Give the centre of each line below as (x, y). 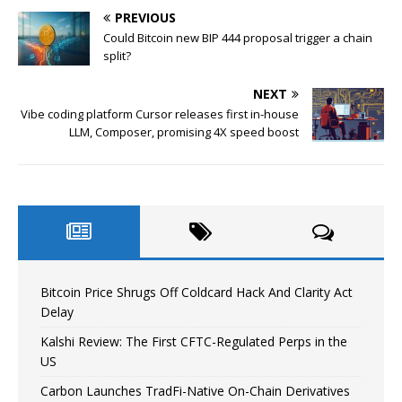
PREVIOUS (145, 17)
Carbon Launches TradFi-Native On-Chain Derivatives (195, 390)
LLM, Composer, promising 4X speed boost (184, 131)
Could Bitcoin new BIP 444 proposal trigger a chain (238, 37)
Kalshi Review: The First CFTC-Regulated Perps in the (194, 341)
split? (117, 55)
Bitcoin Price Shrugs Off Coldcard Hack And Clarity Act (197, 292)
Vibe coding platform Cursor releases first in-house (160, 114)
